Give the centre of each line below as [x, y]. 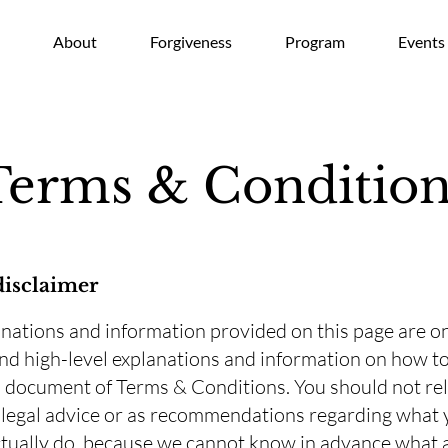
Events [422, 41]
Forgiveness [191, 41]
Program [315, 41]
